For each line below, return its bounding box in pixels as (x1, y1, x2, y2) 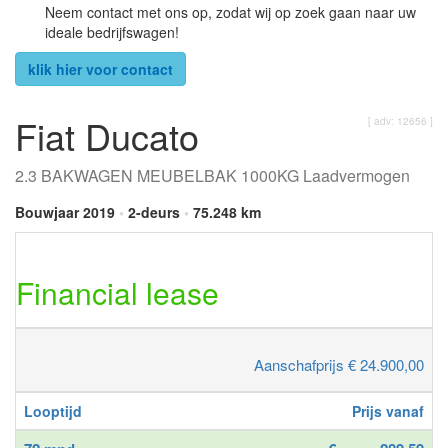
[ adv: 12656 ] (368, 113, 433, 128)
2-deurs (124, 201, 184, 222)
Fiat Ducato (15, 109, 199, 161)
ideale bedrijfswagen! (45, 21, 179, 42)
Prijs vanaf (352, 400, 424, 421)
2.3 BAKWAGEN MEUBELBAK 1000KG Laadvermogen (15, 163, 410, 187)
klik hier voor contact (28, 58, 173, 79)
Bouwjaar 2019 (15, 201, 119, 222)
